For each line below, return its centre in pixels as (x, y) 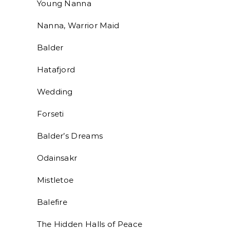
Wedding (42, 92)
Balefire (39, 202)
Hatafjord (43, 70)
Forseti (37, 114)
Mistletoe (42, 180)
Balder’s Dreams (57, 136)
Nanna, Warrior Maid (65, 25)
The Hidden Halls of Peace (76, 224)
